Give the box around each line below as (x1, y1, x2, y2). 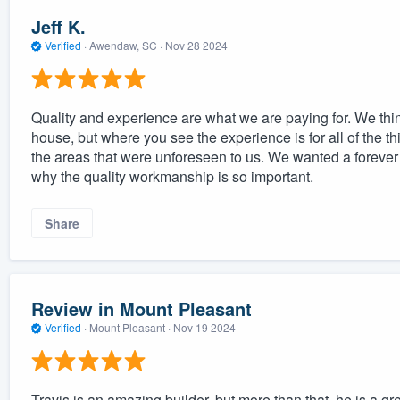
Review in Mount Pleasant (30, 296, 252, 322)
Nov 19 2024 (172, 320, 236, 336)
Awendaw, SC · (86, 37, 165, 54)
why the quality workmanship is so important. (30, 165, 313, 187)
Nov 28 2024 (164, 37, 228, 54)
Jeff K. (30, 13, 86, 40)
